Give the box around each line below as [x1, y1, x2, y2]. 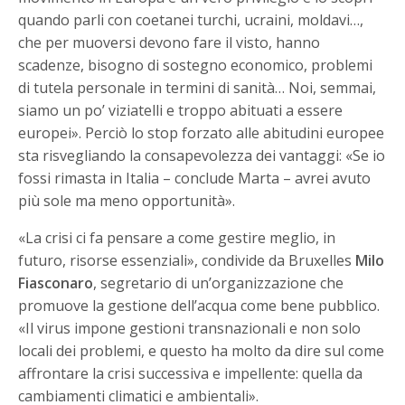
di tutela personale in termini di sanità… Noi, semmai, [18, 78, 377, 98]
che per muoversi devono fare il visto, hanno [18, 33, 321, 52]
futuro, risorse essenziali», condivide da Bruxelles [18, 250, 356, 270]
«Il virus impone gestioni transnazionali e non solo [18, 318, 362, 338]
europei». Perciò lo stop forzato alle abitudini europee [18, 123, 385, 143]
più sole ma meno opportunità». [18, 191, 236, 211]
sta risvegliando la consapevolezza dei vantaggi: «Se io [18, 146, 386, 165]
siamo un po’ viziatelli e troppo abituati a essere [18, 100, 344, 120]
